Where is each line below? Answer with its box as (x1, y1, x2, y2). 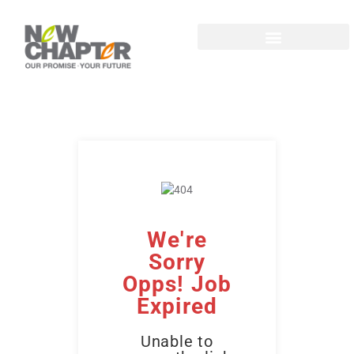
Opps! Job (122, 270, 232, 297)
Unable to (140, 331, 214, 351)
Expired (137, 292, 217, 319)
